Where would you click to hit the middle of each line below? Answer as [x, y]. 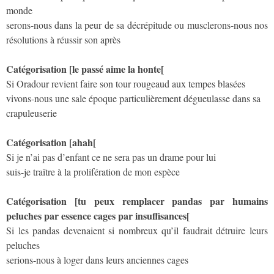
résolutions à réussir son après [63, 39]
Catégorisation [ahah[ [51, 142]
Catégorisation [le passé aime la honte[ [85, 68]
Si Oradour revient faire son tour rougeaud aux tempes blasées [126, 83]
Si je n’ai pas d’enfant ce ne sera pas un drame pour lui [111, 157]
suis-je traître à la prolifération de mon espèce [93, 171]
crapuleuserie [31, 113]
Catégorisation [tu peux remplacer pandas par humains [137, 201]
